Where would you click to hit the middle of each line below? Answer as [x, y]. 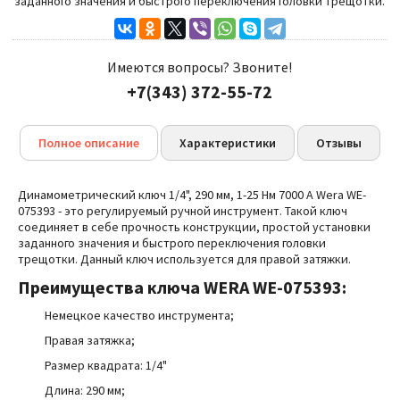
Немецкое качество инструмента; [139, 315]
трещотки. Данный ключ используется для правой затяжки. [184, 259]
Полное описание [89, 143]
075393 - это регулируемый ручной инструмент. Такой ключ [183, 211]
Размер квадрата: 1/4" [106, 365]
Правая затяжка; [90, 340]
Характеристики [228, 143]
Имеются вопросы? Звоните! [200, 67]
